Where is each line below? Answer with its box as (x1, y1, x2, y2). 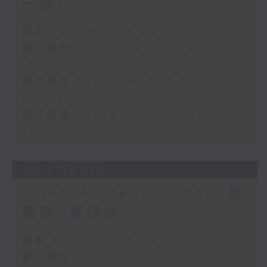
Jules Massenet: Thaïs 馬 (21, 185, 245, 202)
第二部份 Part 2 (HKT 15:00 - (21, 76, 209, 88)
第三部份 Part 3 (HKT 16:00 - (21, 110, 209, 122)
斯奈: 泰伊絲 (21, 204, 121, 222)
